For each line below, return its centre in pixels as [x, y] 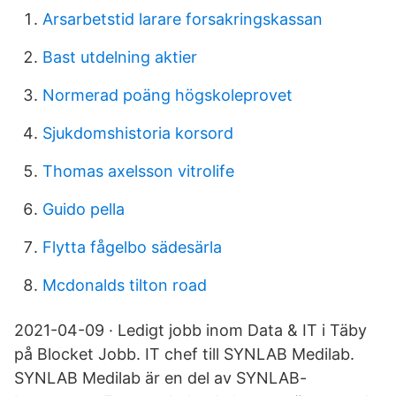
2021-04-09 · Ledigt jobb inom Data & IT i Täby [190, 330]
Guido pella [84, 209]
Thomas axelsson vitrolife [138, 171]
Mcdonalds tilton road [125, 285]
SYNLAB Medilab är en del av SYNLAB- [160, 378]
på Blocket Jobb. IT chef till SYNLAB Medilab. [184, 354]
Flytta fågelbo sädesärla [132, 247]
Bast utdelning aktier [120, 57]
